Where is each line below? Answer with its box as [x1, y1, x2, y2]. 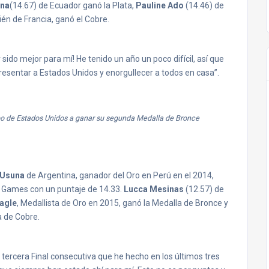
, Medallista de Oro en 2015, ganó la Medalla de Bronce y [17, 198, 228, 208]
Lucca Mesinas [124, 184, 184, 194]
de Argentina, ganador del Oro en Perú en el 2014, [25, 171, 214, 180]
